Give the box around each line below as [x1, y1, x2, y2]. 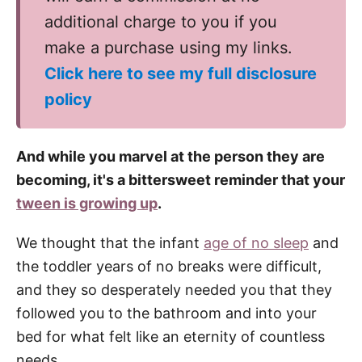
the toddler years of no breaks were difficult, [16, 257, 322, 275]
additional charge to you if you [44, 11, 277, 32]
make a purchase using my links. [44, 37, 293, 57]
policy [44, 89, 92, 109]
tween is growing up [16, 194, 158, 212]
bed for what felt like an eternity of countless [16, 327, 325, 345]
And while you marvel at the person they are [16, 147, 325, 165]
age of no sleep [204, 234, 309, 251]
